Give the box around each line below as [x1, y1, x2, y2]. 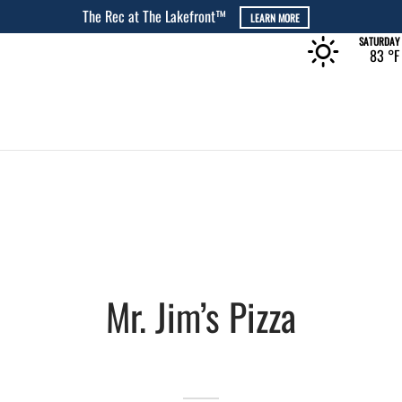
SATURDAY [358, 33, 399, 49]
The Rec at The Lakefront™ [83, 5, 231, 27]
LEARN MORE [249, 10, 300, 25]
